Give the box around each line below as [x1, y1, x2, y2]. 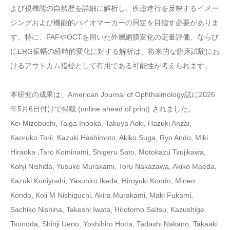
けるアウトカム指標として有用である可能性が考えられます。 [10, 61, 212, 70]
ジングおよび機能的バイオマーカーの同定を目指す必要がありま [10, 18, 219, 27]
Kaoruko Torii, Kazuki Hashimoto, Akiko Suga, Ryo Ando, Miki [10, 133, 208, 142]
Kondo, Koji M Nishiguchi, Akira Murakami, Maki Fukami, [10, 190, 193, 199]
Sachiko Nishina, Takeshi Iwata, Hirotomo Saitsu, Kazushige [10, 205, 204, 214]
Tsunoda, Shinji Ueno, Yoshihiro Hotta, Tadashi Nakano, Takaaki [10, 219, 218, 228]
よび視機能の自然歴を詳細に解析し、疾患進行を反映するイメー [10, 4, 219, 12]
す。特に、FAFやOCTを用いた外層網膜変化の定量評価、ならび [10, 32, 219, 41]
